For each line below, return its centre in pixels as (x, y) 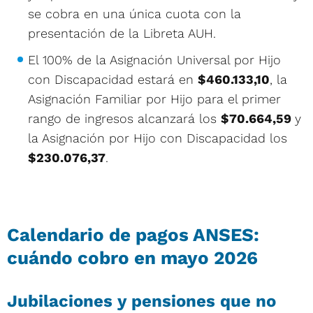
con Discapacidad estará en (113, 79)
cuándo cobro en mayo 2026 (132, 257)
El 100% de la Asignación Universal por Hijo (154, 59)
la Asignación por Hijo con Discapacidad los (158, 138)
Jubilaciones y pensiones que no (141, 301)
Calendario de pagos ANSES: (133, 234)
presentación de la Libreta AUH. (122, 33)
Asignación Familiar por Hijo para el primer (154, 99)
